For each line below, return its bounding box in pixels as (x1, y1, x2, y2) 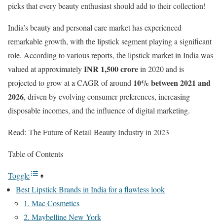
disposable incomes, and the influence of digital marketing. (8, 105, 190, 115)
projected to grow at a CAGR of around (8, 77, 133, 88)
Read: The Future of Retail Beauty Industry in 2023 (8, 127, 169, 137)
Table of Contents (8, 148, 63, 159)
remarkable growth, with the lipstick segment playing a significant (8, 36, 212, 46)
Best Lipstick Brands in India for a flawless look (16, 184, 165, 194)
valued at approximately (8, 64, 84, 74)
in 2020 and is (138, 64, 184, 74)
